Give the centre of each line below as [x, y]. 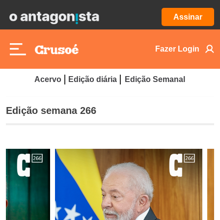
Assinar [188, 17]
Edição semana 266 [51, 110]
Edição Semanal [155, 79]
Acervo [48, 79]
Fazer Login [177, 49]
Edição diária [92, 79]
